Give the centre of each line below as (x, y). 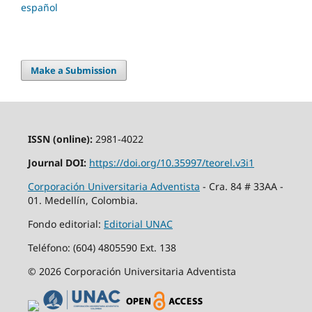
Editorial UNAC (138, 224)
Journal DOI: (57, 162)
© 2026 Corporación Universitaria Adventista (132, 271)
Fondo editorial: (65, 224)
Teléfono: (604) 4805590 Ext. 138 (102, 247)
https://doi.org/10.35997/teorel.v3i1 (171, 162)
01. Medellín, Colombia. (83, 200)
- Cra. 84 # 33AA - (241, 186)
